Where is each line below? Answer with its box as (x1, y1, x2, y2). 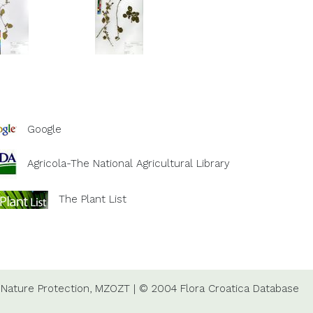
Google (27, 122, 61, 136)
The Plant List (59, 192, 126, 205)
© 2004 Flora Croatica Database (138, 282, 299, 295)
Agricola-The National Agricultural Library (27, 156, 230, 170)
